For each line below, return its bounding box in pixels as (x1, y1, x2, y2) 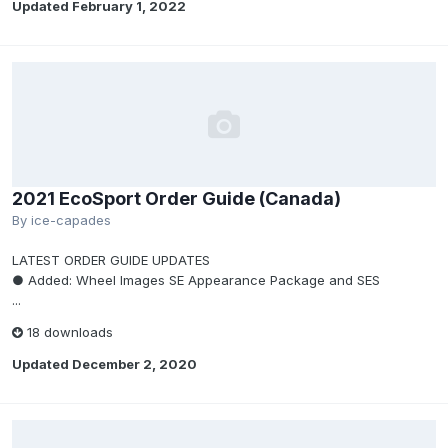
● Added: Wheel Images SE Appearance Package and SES (12, 272, 380, 288)
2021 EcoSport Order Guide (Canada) (12, 188, 341, 209)
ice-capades (31, 212, 111, 228)
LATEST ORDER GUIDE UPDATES (12, 252, 210, 268)
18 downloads (23, 324, 113, 340)
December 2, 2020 (72, 356, 197, 372)
